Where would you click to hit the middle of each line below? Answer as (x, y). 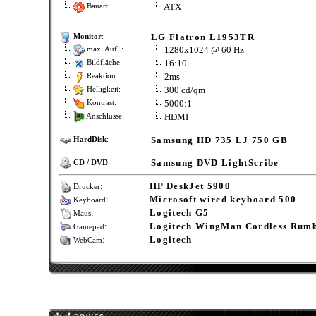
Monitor (87, 37)
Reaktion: (101, 76)
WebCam (87, 241)
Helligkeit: (103, 90)
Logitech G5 (180, 213)
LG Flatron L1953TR (203, 37)
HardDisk (90, 140)
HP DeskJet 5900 (190, 186)
